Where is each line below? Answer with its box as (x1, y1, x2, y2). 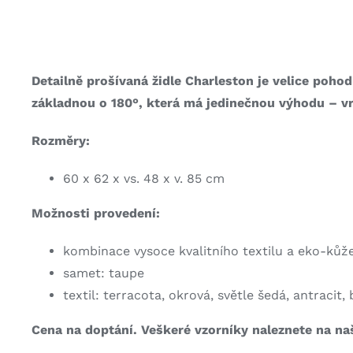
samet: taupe (62, 265, 144, 281)
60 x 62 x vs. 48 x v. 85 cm (62, 170, 225, 186)
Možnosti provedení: (31, 205, 160, 221)
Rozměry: (31, 132, 90, 148)
